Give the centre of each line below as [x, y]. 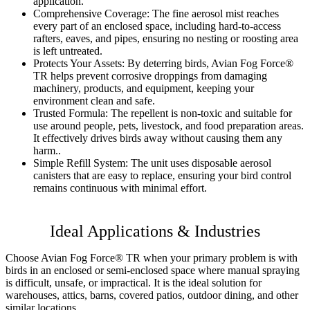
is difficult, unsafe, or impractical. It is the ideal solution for [134, 283]
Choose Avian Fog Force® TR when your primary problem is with [152, 258]
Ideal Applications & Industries [155, 231]
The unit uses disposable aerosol [200, 163]
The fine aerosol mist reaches [214, 14]
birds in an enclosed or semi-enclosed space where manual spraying [153, 271]
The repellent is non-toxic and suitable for [200, 113]
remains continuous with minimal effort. [120, 188]
